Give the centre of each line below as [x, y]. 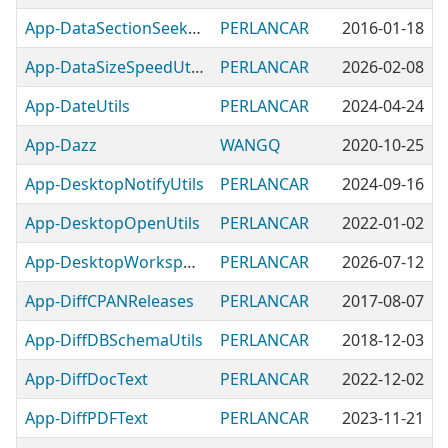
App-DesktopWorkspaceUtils [189, 262]
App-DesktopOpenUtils [112, 223]
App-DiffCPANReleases [109, 301]
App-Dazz [61, 145]
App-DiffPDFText [86, 418]
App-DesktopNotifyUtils [114, 184]
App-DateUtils [77, 106]
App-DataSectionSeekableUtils [194, 28]
